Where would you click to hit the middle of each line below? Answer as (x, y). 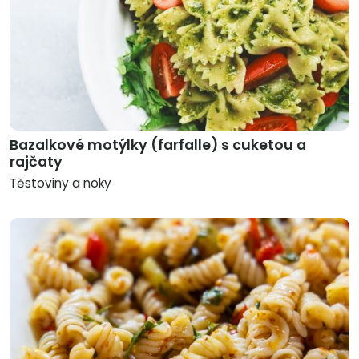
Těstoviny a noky (61, 184)
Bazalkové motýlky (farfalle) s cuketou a (158, 145)
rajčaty (36, 162)
